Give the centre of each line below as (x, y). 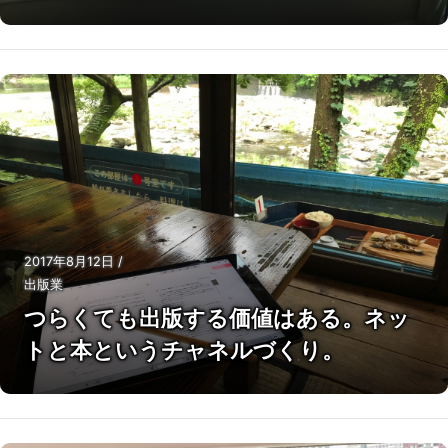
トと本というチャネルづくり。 (184, 350)
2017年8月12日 (71, 261)
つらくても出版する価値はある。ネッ (217, 318)
